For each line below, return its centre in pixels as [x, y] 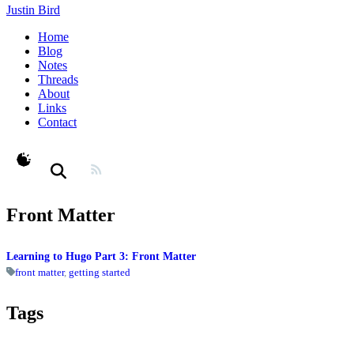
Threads [58, 79]
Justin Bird [33, 10]
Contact [57, 122]
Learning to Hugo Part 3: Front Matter [101, 257]
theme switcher [72, 167]
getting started [100, 272]
